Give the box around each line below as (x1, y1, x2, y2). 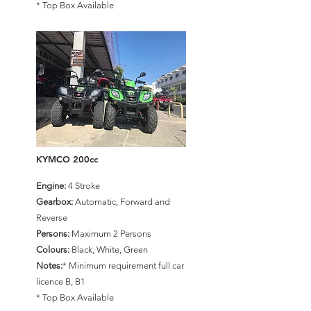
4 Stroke (66, 180, 100, 191)
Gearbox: (36, 196, 73, 207)
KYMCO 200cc (36, 153, 98, 165)
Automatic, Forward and (73, 196, 170, 207)
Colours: (36, 244, 69, 255)
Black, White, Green (69, 244, 148, 255)
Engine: (36, 180, 66, 191)
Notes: (36, 260, 62, 271)
